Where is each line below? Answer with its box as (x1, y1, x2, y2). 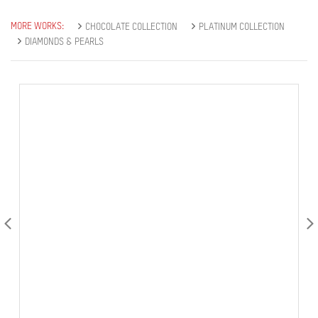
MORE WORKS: (11, 21, 64, 31)
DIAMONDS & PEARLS (25, 37, 104, 47)
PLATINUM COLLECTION (199, 22, 285, 32)
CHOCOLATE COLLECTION (85, 22, 177, 32)
